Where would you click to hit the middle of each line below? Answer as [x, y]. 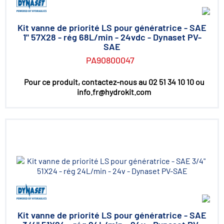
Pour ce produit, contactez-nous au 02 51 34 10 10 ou [114, 82]
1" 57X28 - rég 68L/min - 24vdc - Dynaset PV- [112, 37]
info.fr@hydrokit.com [114, 92]
